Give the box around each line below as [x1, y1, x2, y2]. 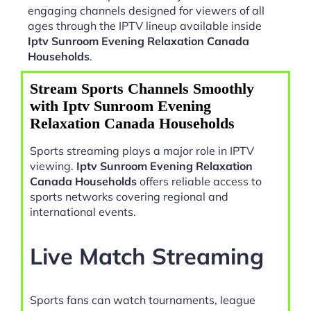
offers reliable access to [137, 174, 262, 189]
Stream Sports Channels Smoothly [30, 80, 254, 98]
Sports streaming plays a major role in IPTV [30, 144, 254, 158]
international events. [30, 205, 136, 219]
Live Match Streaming [30, 241, 264, 270]
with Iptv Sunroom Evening [30, 97, 211, 115]
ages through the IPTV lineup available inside [28, 19, 262, 33]
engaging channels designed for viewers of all [28, 3, 264, 18]
